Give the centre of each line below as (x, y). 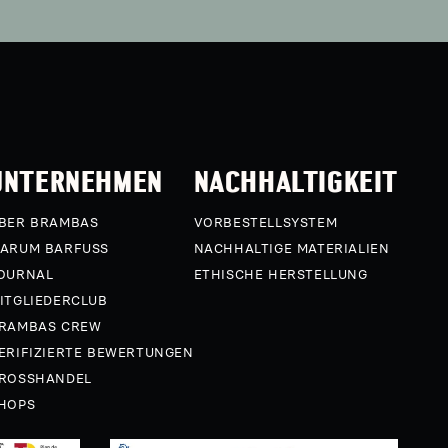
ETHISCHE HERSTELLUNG (280, 275)
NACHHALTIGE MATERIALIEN (291, 249)
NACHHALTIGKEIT (295, 182)
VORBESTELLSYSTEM (265, 223)
